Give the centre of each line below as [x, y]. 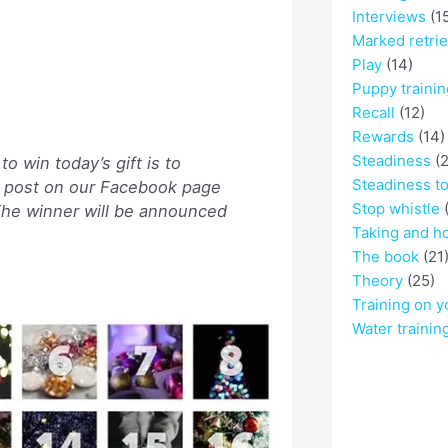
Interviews [388, 17]
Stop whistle [395, 209]
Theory [377, 281]
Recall [373, 113]
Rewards [382, 137]
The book [385, 257]
